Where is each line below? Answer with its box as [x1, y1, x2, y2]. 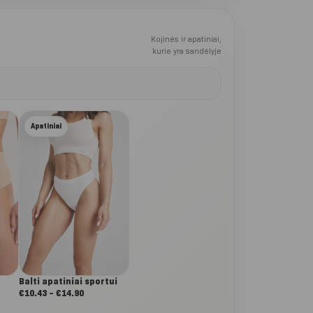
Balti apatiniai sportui [19, 275, 117, 286]
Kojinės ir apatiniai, [151, 34, 221, 45]
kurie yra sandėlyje [152, 46, 221, 57]
